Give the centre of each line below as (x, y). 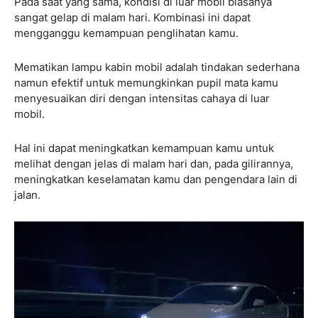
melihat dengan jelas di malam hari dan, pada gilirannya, (154, 163)
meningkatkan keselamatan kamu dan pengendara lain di (156, 179)
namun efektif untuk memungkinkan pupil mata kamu (146, 82)
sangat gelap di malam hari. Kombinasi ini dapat (132, 17)
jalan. (27, 194)
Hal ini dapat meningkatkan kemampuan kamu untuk (144, 148)
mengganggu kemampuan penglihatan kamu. (126, 33)
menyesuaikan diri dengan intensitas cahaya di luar (142, 98)
